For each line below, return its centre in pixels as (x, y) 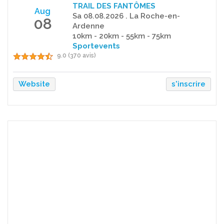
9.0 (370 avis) (76, 55)
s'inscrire (188, 84)
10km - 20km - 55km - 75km (121, 36)
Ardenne (88, 26)
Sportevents (96, 46)
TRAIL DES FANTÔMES (114, 6)
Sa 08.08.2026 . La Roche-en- (126, 16)
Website (34, 84)
